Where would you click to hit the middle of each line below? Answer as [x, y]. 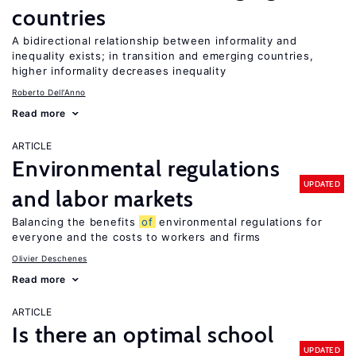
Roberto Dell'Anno [49, 92]
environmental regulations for [239, 222]
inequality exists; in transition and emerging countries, [163, 56]
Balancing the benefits [76, 222]
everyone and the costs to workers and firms [137, 237]
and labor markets [103, 199]
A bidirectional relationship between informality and [155, 41]
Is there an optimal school [143, 335]
